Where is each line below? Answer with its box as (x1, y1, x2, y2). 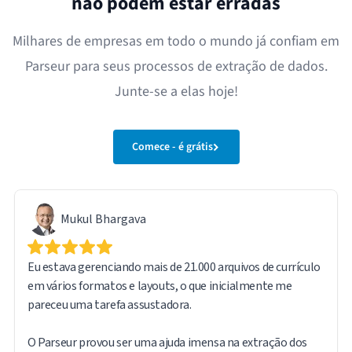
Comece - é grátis (131, 138, 213, 155)
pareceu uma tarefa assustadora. (27, 295, 192, 313)
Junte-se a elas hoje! (114, 81, 238, 101)
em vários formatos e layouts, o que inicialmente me (27, 277, 292, 295)
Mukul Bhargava (60, 210, 146, 228)
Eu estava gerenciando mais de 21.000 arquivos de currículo (27, 258, 321, 276)
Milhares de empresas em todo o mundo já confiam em (13, 31, 339, 51)
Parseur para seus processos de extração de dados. (24, 56, 328, 76)
